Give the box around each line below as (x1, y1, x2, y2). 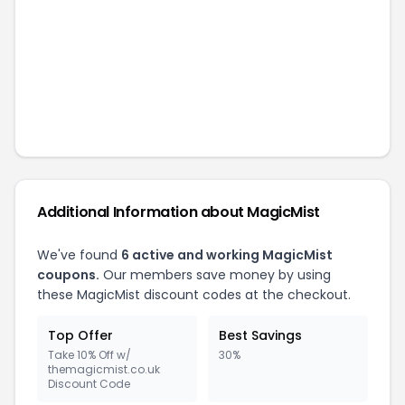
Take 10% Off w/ (48, 347, 131, 363)
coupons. (37, 266, 99, 284)
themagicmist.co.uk (48, 362, 160, 377)
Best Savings (219, 326, 302, 344)
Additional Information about (37, 202, 248, 222)
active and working (129, 246, 262, 264)
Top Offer (48, 326, 113, 344)
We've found (37, 246, 121, 264)
